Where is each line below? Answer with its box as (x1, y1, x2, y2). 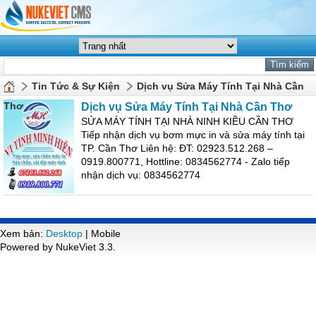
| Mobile (83, 228, 121, 239)
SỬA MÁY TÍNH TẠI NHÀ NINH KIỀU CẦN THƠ (81, 116, 293, 127)
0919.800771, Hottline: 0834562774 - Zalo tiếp (81, 156, 290, 167)
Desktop (46, 228, 83, 239)
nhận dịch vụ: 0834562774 (81, 169, 200, 181)
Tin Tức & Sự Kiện (32, 80, 120, 92)
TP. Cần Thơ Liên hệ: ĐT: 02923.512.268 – (81, 142, 273, 154)
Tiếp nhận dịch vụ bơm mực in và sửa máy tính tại (81, 129, 305, 140)
